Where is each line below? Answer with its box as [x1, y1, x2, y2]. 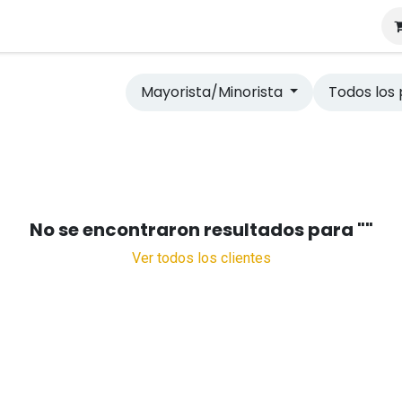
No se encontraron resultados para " [29, 217, 365, 242]
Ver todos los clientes [131, 249, 271, 267]
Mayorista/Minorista [140, 82, 283, 102]
